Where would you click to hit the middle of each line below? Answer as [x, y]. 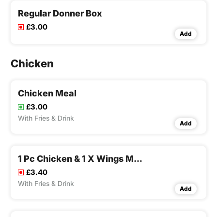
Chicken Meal [47, 93]
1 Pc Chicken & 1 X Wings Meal [138, 159]
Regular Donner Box [60, 14]
